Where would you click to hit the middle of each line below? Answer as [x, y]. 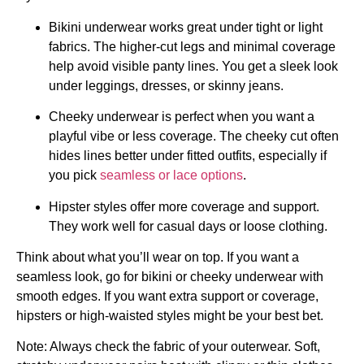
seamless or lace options [171, 175]
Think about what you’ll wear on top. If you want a [158, 258]
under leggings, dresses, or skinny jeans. [166, 85]
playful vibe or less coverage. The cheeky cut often [194, 136]
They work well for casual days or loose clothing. [188, 226]
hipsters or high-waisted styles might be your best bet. [170, 316]
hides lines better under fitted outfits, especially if [188, 156]
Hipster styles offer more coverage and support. [184, 206]
